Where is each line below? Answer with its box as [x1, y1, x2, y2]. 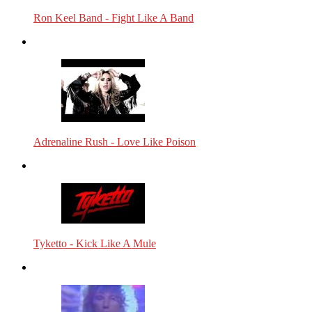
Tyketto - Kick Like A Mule [33, 237, 156, 249]
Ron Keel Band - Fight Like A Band [33, 11, 194, 24]
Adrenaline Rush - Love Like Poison [33, 135, 196, 148]
